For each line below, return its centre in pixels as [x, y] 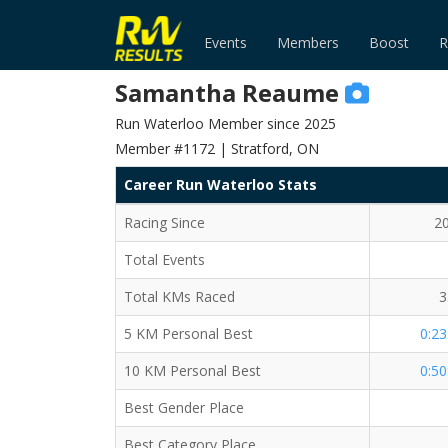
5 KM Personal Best [188, 333]
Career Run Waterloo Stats [220, 184]
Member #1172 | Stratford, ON [217, 148]
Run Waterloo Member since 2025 [225, 123]
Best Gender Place [184, 407]
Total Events [164, 259]
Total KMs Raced [179, 296]
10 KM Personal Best [192, 370]
